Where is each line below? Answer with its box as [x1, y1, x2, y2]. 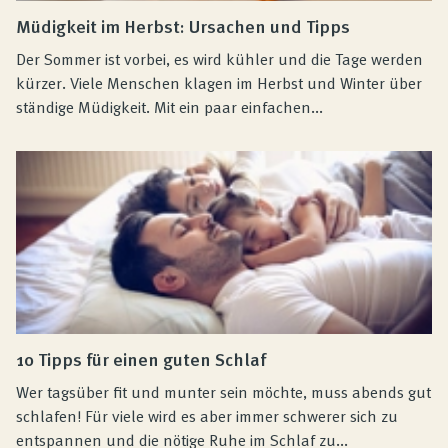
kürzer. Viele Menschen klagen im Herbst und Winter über [16, 71, 422, 96]
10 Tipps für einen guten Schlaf [16, 345, 266, 373]
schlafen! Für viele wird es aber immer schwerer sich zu [16, 404, 398, 429]
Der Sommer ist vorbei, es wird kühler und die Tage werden [16, 47, 423, 72]
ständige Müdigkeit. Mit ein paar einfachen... [16, 95, 323, 120]
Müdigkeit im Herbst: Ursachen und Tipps [16, 12, 350, 40]
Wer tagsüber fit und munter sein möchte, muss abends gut [16, 380, 431, 405]
